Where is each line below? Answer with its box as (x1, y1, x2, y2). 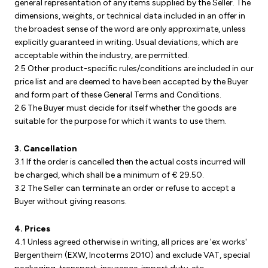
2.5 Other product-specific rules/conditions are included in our (14, 63, 254, 74)
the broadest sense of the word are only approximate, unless (14, 24, 246, 34)
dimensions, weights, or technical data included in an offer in (14, 11, 245, 21)
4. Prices (14, 224, 50, 234)
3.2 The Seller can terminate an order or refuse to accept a (14, 183, 236, 193)
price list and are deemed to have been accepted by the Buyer (14, 77, 248, 87)
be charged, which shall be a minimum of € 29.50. (14, 170, 204, 180)
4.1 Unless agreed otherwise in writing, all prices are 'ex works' (14, 237, 247, 247)
